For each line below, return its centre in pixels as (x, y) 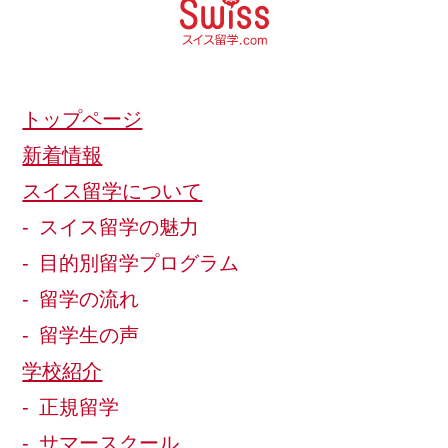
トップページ (82, 118)
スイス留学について (112, 190)
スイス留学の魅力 (119, 226)
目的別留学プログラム (139, 262)
